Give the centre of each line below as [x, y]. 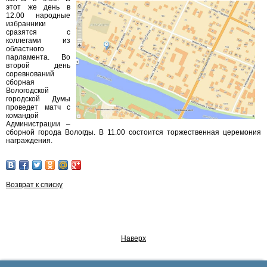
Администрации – [38, 124]
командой [22, 116]
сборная [20, 82]
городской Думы [38, 99]
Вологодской [27, 91]
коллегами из [38, 41]
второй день [38, 66]
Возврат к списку [34, 185]
